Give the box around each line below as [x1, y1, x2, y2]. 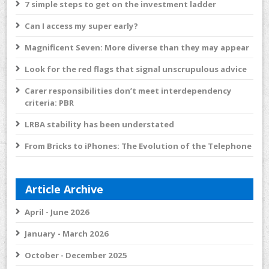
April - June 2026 [25, 206, 90, 217]
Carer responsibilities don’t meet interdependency [25, 85, 232, 96]
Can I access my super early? [25, 20, 139, 31]
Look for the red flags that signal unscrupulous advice [25, 63, 247, 74]
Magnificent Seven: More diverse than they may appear [25, 41, 250, 53]
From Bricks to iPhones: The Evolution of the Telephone [25, 140, 252, 151]
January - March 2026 [25, 228, 109, 239]
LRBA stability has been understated [25, 118, 175, 130]
